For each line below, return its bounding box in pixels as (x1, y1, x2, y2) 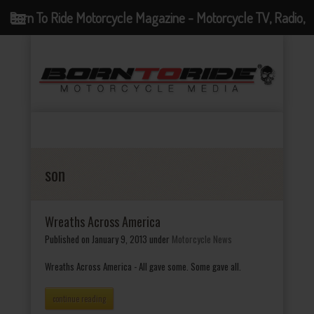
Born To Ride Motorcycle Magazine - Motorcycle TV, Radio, (9, 8, 305, 27)
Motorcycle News (172, 231, 232, 246)
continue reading (53, 292, 106, 304)
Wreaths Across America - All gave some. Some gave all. (45, 259, 241, 273)
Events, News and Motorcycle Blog (69, 43, 245, 62)
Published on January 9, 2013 (45, 231, 147, 246)
